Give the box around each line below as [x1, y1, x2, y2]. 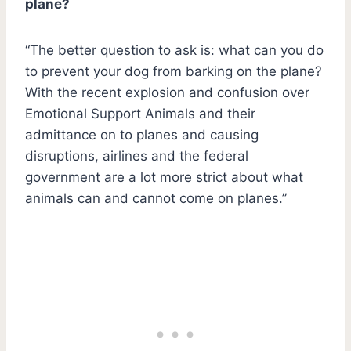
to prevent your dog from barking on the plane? [25, 63, 322, 79]
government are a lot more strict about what [25, 168, 303, 185]
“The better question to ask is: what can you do [25, 42, 324, 58]
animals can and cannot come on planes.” [25, 190, 287, 206]
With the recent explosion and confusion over [25, 84, 309, 100]
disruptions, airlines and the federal [25, 147, 248, 164]
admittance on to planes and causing [25, 126, 259, 143]
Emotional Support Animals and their [25, 105, 255, 121]
